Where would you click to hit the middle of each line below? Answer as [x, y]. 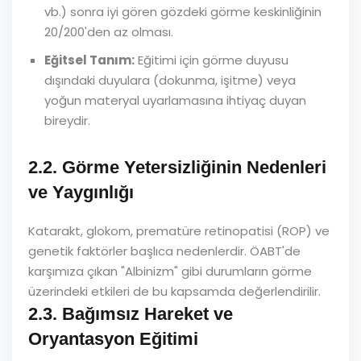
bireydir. [67, 120]
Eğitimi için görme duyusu [212, 60]
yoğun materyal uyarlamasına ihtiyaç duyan [175, 100]
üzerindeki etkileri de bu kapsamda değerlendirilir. [174, 291]
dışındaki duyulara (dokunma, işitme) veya [170, 80]
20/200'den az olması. [109, 32]
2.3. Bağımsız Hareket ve [131, 314]
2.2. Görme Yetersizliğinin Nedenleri [177, 167]
